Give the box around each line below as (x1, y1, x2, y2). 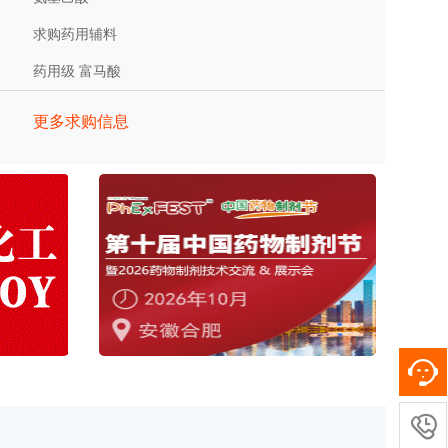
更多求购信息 (33, 113, 130, 130)
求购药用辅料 (33, 27, 118, 42)
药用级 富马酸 (33, 64, 122, 79)
